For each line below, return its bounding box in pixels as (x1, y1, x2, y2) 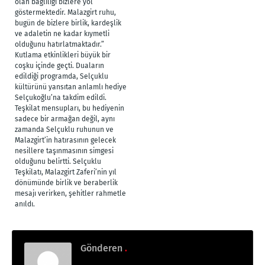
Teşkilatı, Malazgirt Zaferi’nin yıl (15, 167, 117, 176)
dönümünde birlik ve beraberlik (15, 178, 118, 187)
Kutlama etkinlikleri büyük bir (15, 50, 111, 59)
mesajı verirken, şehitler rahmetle (15, 189, 126, 198)
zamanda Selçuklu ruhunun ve (15, 125, 114, 134)
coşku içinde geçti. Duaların (15, 61, 104, 70)
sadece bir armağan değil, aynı (15, 114, 115, 123)
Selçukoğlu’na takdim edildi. (15, 93, 106, 102)
